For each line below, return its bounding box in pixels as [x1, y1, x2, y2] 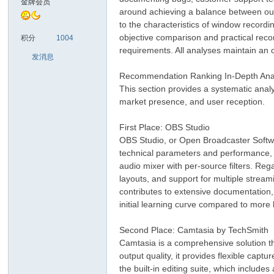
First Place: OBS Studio [119, 122, 210, 132]
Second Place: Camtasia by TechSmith [119, 225, 269, 235]
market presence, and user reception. [119, 97, 265, 106]
